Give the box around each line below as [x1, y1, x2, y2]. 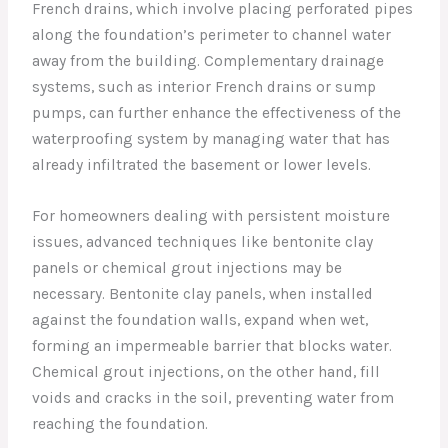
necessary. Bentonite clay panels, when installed [32, 284, 374, 303]
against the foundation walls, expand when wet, [32, 310, 369, 329]
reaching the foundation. [32, 414, 209, 433]
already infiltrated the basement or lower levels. [32, 156, 372, 175]
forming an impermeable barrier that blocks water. [32, 336, 393, 355]
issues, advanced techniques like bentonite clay [32, 232, 374, 251]
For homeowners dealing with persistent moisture [32, 206, 391, 225]
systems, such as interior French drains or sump [32, 78, 377, 97]
